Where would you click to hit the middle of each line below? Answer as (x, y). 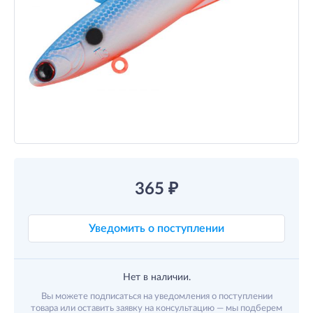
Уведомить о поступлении (156, 228)
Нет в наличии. (156, 277)
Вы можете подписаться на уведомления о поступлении (156, 296)
